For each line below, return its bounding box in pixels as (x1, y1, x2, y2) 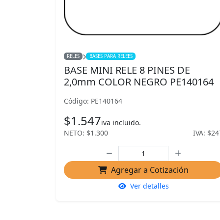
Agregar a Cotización (111, 165, 189, 175)
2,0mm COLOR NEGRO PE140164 (64, 75, 214, 88)
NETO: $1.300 (64, 128, 108, 137)
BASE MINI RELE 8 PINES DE (64, 63, 190, 77)
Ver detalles (130, 181, 169, 191)
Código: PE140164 (64, 96, 122, 106)
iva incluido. (101, 118, 141, 127)
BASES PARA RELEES (89, 53, 133, 59)
